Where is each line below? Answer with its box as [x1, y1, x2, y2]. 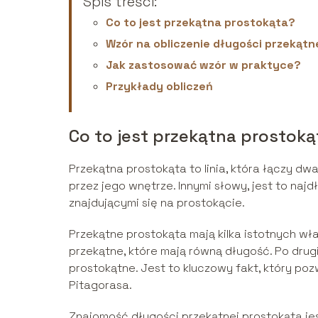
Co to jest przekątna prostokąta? [106, 14, 295, 30]
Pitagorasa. [69, 277, 132, 292]
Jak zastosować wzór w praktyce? [106, 57, 301, 72]
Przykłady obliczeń [106, 78, 213, 94]
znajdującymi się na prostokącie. [69, 194, 245, 210]
